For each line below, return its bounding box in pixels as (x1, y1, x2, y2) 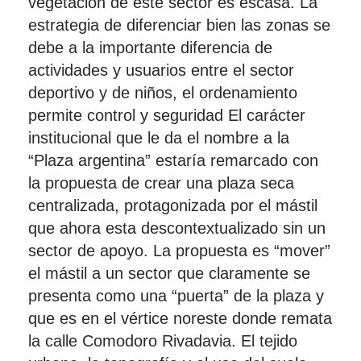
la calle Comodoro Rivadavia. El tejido (28, 332, 297, 350)
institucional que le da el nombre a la (28, 129, 289, 147)
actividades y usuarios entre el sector (28, 61, 294, 79)
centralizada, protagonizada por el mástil (28, 197, 317, 214)
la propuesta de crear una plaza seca (28, 174, 294, 192)
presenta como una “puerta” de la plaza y (28, 287, 324, 305)
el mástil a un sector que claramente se (28, 264, 310, 282)
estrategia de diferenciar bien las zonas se (28, 16, 330, 34)
